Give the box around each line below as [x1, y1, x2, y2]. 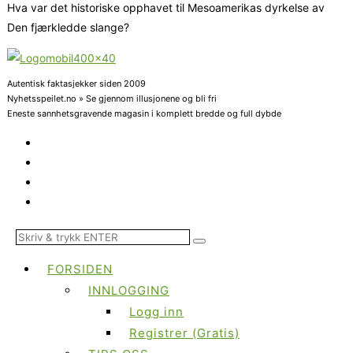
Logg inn [129, 303, 184, 319]
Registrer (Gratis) [129, 325, 240, 340]
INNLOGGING [88, 282, 169, 298]
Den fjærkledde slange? [7, 20, 129, 34]
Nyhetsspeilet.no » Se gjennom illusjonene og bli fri [7, 92, 217, 104]
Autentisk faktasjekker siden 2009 [7, 77, 146, 89]
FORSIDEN [47, 261, 113, 277]
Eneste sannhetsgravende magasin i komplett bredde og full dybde [7, 107, 281, 119]
